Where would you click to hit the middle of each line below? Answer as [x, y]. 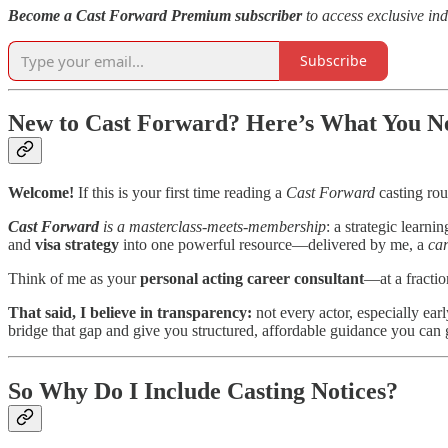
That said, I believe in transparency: [130, 313]
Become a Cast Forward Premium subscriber [155, 15]
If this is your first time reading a [180, 193]
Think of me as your [74, 279]
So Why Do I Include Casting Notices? [203, 391]
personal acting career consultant [252, 279]
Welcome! [41, 193]
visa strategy [77, 245]
